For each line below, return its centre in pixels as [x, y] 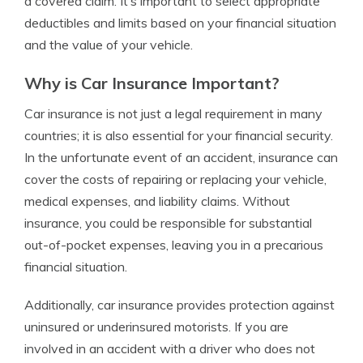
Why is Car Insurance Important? [152, 83]
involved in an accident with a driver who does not [170, 348]
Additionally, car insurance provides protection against [179, 305]
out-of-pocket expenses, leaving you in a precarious [174, 245]
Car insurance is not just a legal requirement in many [173, 113]
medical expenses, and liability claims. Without [157, 201]
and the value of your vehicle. [109, 45]
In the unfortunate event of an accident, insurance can [181, 157]
